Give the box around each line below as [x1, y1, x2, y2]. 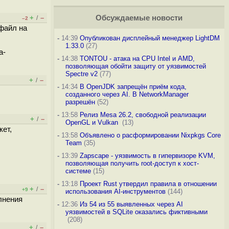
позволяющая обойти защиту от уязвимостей [65, 62, 206, 70]
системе [65, 167, 91, 175]
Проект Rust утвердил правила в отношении [79, 180, 217, 188]
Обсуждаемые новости [95, 14, 182, 22]
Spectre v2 [65, 70, 98, 78]
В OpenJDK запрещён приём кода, [79, 83, 187, 90]
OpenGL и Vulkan [65, 119, 120, 126]
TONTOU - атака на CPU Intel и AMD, [79, 55, 195, 62]
